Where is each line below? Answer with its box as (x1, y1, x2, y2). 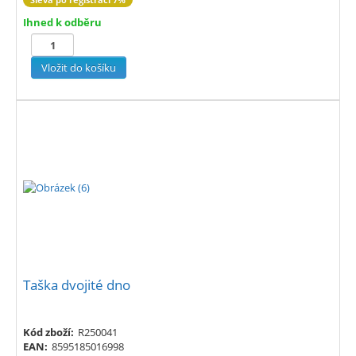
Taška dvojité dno (23, 276, 130, 295)
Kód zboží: (23, 325, 74, 340)
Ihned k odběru (23, 15, 102, 30)
